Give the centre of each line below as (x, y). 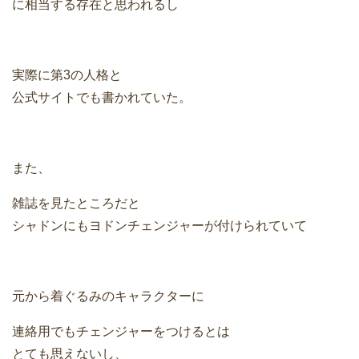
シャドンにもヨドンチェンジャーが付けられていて (159, 226)
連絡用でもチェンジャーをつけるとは (121, 332)
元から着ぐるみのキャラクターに (108, 296)
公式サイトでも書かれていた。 (102, 98)
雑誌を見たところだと (76, 204)
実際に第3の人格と (67, 75)
